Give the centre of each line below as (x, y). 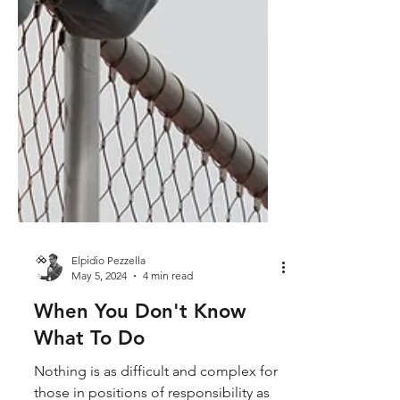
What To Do (89, 365)
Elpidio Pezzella (108, 287)
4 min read (168, 302)
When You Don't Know (140, 338)
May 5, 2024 (99, 302)
